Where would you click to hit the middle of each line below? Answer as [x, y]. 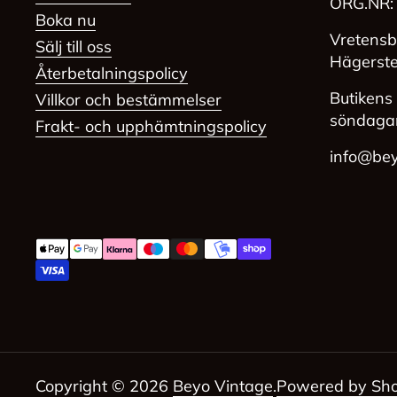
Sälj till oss [74, 47]
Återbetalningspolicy [112, 74]
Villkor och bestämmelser [128, 100]
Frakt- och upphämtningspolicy [151, 127]
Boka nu [66, 20]
